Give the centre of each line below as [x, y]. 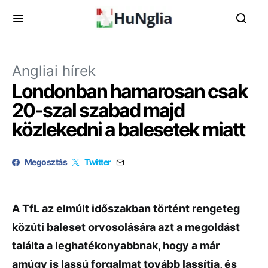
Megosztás [46, 162]
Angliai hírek [54, 71]
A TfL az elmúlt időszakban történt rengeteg [126, 208]
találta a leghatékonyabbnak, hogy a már [116, 246]
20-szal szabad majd [98, 110]
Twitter [98, 162]
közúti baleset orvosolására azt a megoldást [126, 227]
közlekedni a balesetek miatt [128, 130]
